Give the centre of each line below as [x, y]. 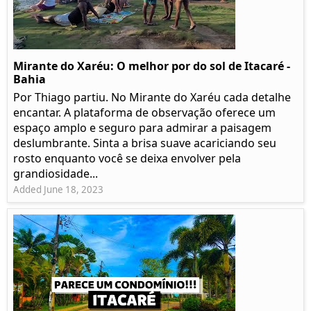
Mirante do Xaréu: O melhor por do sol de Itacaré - [152, 66]
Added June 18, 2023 [58, 190]
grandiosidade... [56, 174]
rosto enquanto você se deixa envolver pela [127, 159]
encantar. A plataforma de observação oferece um [144, 113]
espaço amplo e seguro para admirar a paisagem [142, 128]
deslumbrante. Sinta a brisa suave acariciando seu [145, 143]
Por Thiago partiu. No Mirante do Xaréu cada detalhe [152, 98]
